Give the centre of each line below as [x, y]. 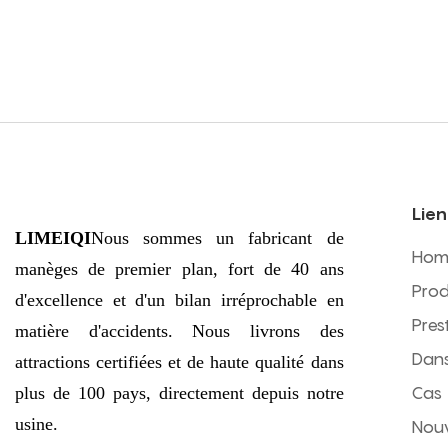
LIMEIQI [53, 238]
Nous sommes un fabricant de [217, 238]
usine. [36, 424]
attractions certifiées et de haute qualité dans [179, 362]
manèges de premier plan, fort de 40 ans [179, 269]
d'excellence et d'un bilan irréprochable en [179, 300]
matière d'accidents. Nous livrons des [179, 331]
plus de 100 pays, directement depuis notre [179, 393]
